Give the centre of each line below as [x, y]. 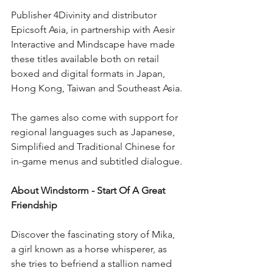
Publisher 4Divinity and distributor [85, 15]
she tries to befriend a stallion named [93, 263]
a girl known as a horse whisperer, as [90, 249]
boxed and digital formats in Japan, [89, 73]
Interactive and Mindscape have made [94, 44]
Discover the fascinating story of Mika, [94, 234]
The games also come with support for [96, 117]
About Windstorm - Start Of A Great [89, 190]
